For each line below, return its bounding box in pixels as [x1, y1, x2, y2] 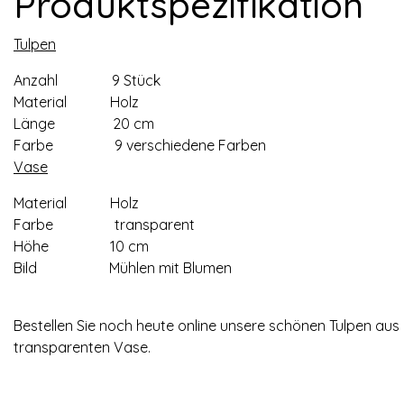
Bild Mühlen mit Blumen [14, 259, 232, 277]
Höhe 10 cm [14, 237, 149, 255]
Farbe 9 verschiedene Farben [14, 136, 266, 154]
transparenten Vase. [14, 338, 151, 356]
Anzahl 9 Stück [14, 71, 161, 89]
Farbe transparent [14, 216, 195, 234]
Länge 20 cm [14, 115, 154, 133]
